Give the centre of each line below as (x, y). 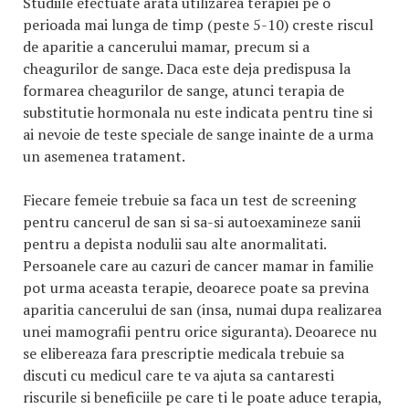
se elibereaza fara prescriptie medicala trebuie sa (184, 353)
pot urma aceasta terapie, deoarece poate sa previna (196, 288)
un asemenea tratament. (104, 156)
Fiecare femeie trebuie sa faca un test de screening (189, 200)
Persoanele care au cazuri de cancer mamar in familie (198, 266)
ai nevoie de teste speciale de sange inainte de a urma (198, 134)
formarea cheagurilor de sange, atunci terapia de (184, 90)
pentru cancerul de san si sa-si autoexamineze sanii (192, 222)
